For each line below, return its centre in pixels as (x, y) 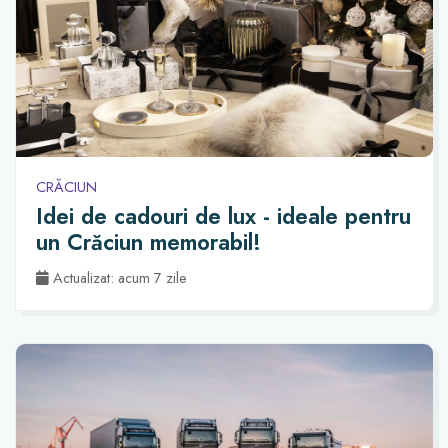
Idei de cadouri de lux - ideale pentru (223, 216)
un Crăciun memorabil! (148, 242)
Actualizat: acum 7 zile (118, 278)
